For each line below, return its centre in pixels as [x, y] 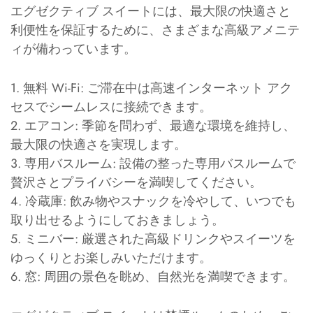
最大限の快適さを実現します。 [99, 144]
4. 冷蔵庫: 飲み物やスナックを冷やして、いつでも [153, 201]
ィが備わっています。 [73, 49]
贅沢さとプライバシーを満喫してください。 [136, 182]
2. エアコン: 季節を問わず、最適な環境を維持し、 [153, 125]
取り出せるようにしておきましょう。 [117, 220]
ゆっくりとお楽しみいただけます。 [111, 257]
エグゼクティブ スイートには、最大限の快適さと [151, 11]
